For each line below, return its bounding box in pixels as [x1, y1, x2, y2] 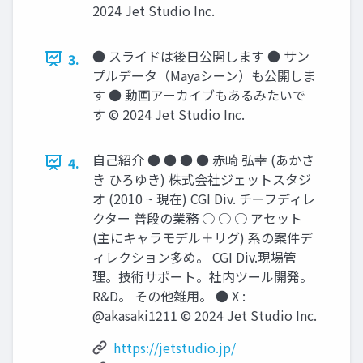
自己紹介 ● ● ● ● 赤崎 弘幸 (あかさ [92, 149, 314, 169]
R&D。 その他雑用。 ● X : [92, 285, 246, 305]
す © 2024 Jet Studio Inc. [92, 104, 245, 124]
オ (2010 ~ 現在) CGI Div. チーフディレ [92, 188, 315, 208]
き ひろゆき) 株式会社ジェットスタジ [92, 169, 311, 189]
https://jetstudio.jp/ [113, 337, 236, 357]
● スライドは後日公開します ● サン [92, 45, 310, 66]
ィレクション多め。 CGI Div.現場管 [92, 246, 297, 267]
